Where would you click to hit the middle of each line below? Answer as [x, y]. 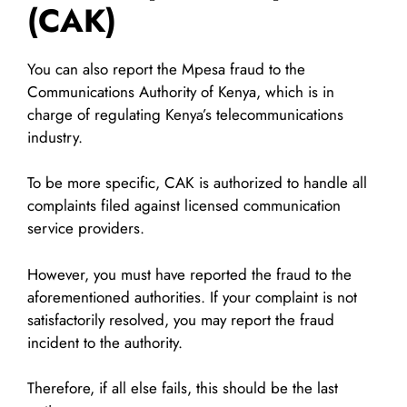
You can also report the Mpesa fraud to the [166, 69]
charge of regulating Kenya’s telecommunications [185, 114]
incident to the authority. [105, 342]
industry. [55, 137]
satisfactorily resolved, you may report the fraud [181, 319]
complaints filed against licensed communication [184, 206]
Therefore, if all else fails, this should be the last [183, 388]
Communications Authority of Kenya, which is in [181, 91]
